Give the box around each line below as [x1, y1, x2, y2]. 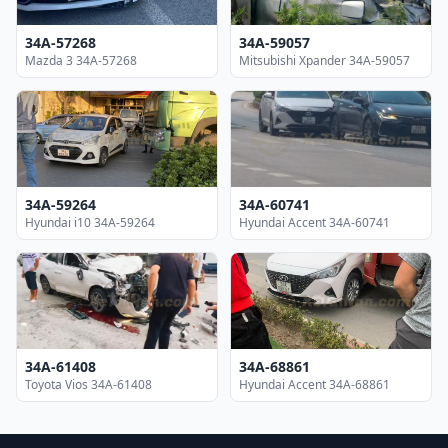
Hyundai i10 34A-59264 [25, 213, 155, 231]
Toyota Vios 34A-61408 [25, 375, 152, 393]
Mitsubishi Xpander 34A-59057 [239, 51, 410, 69]
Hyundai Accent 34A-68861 [239, 375, 390, 393]
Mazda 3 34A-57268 [25, 51, 137, 69]
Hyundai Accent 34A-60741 [239, 213, 390, 231]
